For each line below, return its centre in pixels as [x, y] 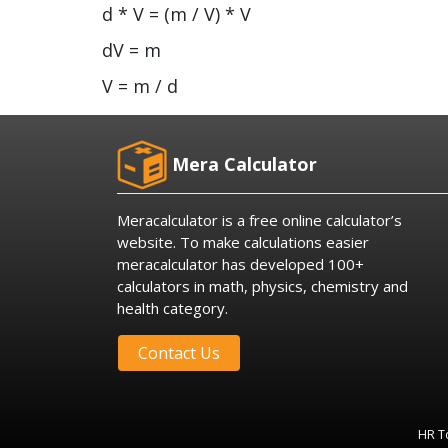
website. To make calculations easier [243, 242]
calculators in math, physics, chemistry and [262, 286]
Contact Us [179, 353]
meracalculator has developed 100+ [240, 264]
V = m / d [140, 85]
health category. [172, 308]
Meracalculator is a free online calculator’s [259, 220]
